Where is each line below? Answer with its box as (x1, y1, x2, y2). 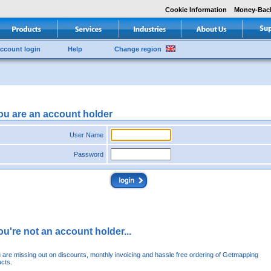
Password (74, 151, 103, 158)
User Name (70, 131, 103, 139)
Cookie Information (165, 6, 227, 13)
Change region (114, 45, 162, 53)
